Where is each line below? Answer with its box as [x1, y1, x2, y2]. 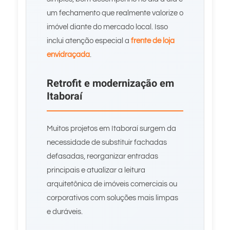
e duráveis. [47, 208, 83, 216]
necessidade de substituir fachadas [47, 139, 167, 146]
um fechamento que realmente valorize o [47, 9, 183, 17]
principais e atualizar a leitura [47, 166, 145, 174]
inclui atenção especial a [47, 37, 131, 45]
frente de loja [131, 37, 175, 45]
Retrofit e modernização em [47, 76, 174, 91]
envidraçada [47, 51, 90, 59]
